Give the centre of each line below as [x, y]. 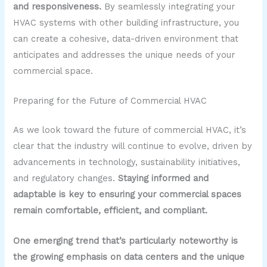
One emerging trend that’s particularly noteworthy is [126, 240]
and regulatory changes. [66, 178]
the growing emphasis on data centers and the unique [129, 257]
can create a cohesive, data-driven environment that [126, 39]
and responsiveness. [58, 7]
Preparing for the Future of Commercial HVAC [110, 101]
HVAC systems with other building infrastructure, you [126, 23]
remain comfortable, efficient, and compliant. [111, 211]
